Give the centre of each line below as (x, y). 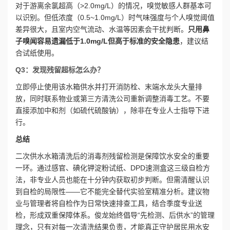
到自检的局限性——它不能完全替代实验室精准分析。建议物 (112, 191)
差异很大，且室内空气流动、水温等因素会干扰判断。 (102, 29)
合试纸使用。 (37, 53)
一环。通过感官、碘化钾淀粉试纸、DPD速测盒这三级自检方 (113, 168)
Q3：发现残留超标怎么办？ (60, 70)
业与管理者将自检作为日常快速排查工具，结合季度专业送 (109, 203)
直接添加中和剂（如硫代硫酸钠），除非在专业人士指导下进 (112, 110)
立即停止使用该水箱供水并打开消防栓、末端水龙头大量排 (109, 87)
